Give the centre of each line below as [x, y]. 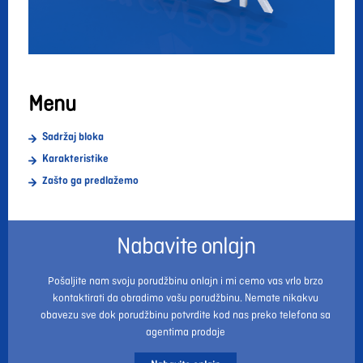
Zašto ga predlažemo [90, 180]
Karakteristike [75, 158]
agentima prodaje [186, 332]
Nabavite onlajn [186, 247]
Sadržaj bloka [73, 137]
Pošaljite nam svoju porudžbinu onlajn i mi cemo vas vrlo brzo [186, 281]
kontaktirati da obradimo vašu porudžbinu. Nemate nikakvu [186, 298]
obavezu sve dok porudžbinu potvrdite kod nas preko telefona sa [186, 315]
